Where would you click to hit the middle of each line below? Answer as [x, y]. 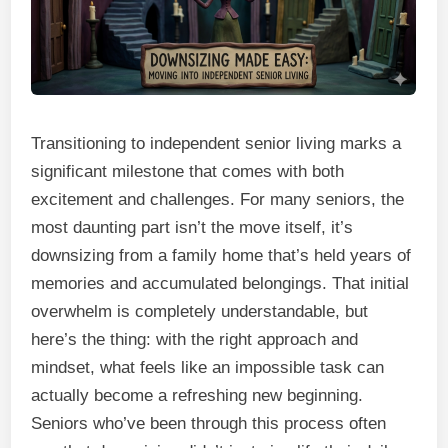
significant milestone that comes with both [188, 171]
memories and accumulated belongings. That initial [220, 283]
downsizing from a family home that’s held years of [221, 255]
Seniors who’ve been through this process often [209, 423]
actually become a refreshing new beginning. [197, 395]
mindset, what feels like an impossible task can [208, 367]
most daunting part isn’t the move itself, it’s [192, 227]
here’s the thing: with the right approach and [195, 339]
